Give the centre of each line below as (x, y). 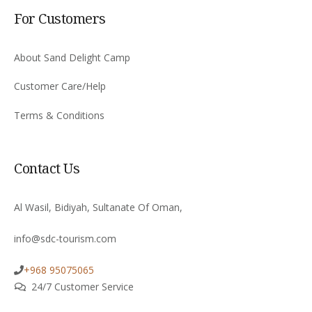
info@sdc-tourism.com (65, 238)
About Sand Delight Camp (72, 57)
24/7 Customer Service (82, 286)
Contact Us (47, 168)
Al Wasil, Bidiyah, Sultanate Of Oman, (98, 207)
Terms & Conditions (59, 115)
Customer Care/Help (60, 86)
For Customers (60, 18)
